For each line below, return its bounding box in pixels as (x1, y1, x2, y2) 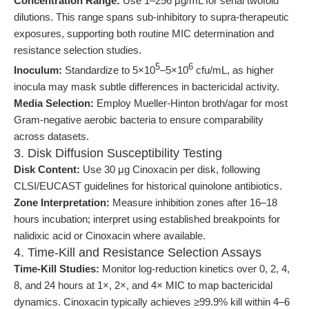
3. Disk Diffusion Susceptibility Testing (14, 146, 222, 160)
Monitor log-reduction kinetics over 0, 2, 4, (99, 263, 290, 275)
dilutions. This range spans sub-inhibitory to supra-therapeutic (14, 11, 289, 23)
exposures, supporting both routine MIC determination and (14, 28, 274, 39)
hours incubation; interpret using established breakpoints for (14, 213, 280, 225)
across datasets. (14, 130, 89, 142)
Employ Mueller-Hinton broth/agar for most (94, 97, 288, 109)
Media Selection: (14, 97, 94, 109)
